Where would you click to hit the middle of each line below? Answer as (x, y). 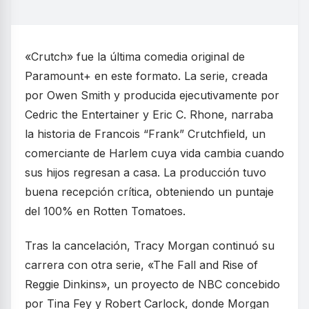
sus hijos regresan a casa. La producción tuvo (146, 173)
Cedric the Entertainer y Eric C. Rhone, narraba (149, 115)
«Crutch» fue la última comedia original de (135, 57)
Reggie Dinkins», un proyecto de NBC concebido (152, 285)
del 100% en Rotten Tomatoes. (105, 211)
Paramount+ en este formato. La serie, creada (146, 76)
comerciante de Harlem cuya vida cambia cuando (154, 153)
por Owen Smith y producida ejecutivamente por (152, 96)
